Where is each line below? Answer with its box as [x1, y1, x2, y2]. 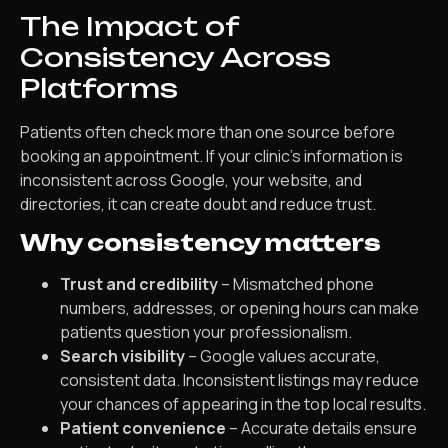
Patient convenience [60, 417, 226, 440]
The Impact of [20, 9, 239, 42]
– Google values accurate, [185, 345, 380, 368]
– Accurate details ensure [226, 417, 417, 440]
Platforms [20, 71, 178, 104]
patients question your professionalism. [60, 321, 352, 344]
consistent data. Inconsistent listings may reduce [60, 369, 419, 392]
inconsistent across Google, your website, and [20, 168, 362, 191]
